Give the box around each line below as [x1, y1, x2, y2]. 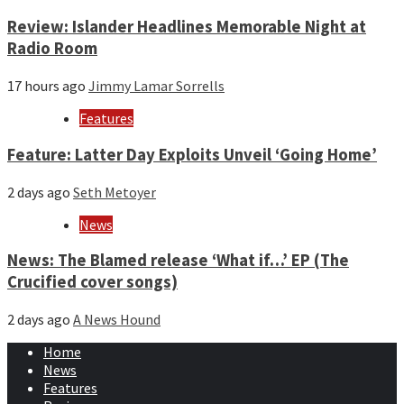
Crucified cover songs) [7, 271, 178, 293]
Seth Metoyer [73, 182, 156, 201]
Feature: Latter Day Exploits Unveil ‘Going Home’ [7, 143, 377, 165]
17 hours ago [7, 77, 88, 96]
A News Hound [73, 309, 161, 328]
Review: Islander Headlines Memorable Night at [7, 16, 366, 38]
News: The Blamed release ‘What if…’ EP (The [7, 250, 349, 271]
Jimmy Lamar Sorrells [88, 77, 225, 96]
